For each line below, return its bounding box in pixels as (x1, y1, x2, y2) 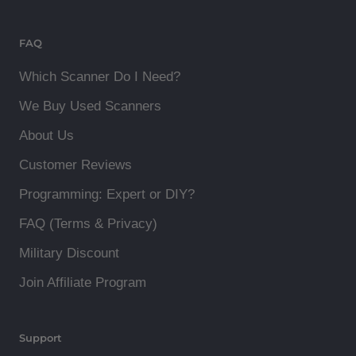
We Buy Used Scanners (19, 98, 161, 114)
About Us (19, 127, 74, 143)
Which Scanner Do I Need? (19, 68, 180, 84)
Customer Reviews (19, 157, 132, 172)
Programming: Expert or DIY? (19, 186, 195, 202)
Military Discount (19, 245, 119, 261)
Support (19, 331, 62, 344)
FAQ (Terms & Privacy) (19, 215, 157, 231)
